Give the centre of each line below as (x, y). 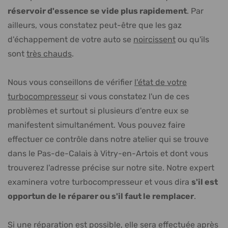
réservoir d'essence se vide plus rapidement (97, 11)
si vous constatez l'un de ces (134, 96)
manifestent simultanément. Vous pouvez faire (96, 125)
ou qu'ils (192, 39)
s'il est (205, 182)
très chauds (49, 53)
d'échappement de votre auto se (70, 39)
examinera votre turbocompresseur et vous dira (99, 182)
